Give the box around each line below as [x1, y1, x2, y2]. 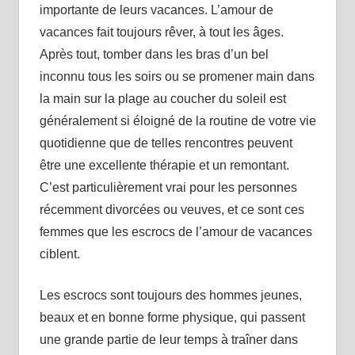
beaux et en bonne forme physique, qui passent [39, 310, 305, 324]
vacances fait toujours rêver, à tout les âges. [39, 25, 284, 39]
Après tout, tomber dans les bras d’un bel [39, 47, 269, 61]
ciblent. [39, 246, 80, 261]
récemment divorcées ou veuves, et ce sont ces [39, 202, 304, 216]
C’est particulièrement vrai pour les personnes [39, 180, 297, 194]
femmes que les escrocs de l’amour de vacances [39, 224, 312, 239]
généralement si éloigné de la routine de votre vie [39, 113, 316, 128]
